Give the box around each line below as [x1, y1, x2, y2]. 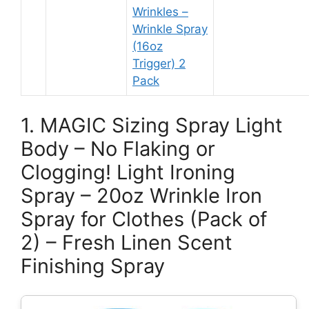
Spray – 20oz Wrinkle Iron [21, 183, 262, 208]
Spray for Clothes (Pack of [21, 206, 267, 231]
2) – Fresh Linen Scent [21, 230, 232, 255]
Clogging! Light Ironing [21, 159, 235, 184]
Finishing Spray [21, 253, 165, 278]
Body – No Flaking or [21, 136, 215, 161]
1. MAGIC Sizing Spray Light [21, 112, 283, 137]
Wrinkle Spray [132, 22, 208, 36]
